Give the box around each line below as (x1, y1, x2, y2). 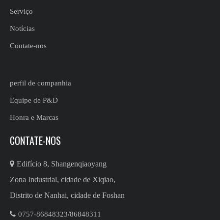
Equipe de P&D (10, 96, 58, 104)
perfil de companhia (10, 79, 71, 87)
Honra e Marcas (10, 113, 58, 121)
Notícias (10, 25, 35, 32)
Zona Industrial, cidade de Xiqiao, (10, 175, 115, 184)
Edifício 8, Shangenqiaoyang (17, 160, 107, 168)
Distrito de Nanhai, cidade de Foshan (10, 191, 125, 199)
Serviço (10, 7, 33, 15)
